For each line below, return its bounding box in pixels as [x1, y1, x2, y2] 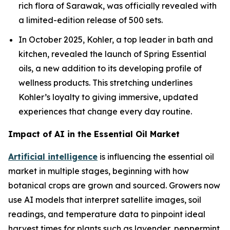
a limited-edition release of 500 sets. [18, 14, 163, 25]
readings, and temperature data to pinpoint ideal [8, 209, 205, 220]
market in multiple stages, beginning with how [8, 166, 189, 177]
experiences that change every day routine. [18, 106, 192, 117]
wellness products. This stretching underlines [18, 78, 193, 88]
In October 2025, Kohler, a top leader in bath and [18, 34, 213, 45]
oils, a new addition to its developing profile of [18, 63, 202, 74]
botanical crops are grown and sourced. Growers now [8, 180, 220, 191]
